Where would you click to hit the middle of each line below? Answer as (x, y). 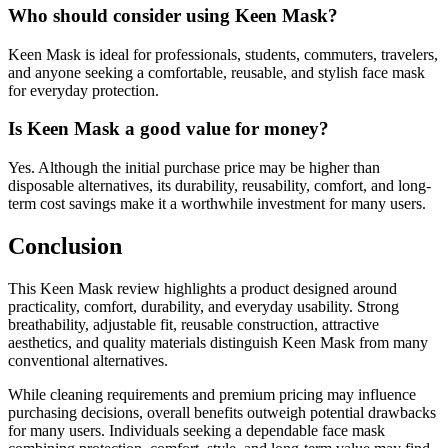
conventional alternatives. (88, 360)
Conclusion (65, 246)
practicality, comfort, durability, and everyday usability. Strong (203, 306)
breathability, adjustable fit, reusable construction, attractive (193, 324)
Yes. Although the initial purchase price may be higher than (194, 168)
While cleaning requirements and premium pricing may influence (212, 394)
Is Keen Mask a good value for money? (168, 129)
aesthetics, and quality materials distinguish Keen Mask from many (218, 342)
